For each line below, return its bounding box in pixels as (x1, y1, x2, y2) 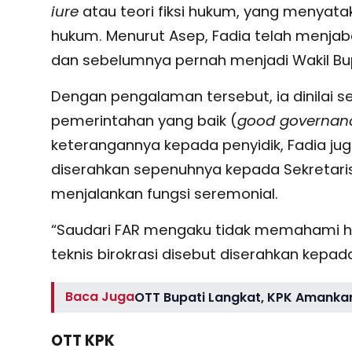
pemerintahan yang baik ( (50, 111, 237, 130)
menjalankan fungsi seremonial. (50, 184, 278, 203)
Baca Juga (65, 288, 135, 306)
